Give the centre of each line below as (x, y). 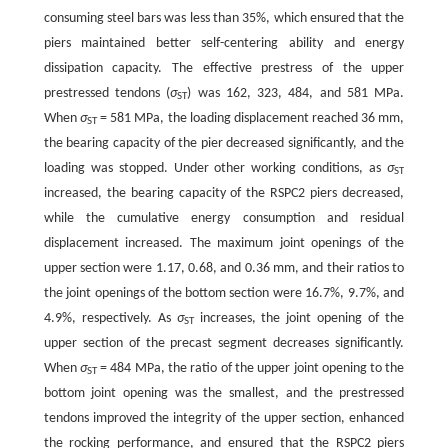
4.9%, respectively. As (110, 318)
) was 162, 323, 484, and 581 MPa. (296, 93)
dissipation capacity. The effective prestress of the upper (224, 68)
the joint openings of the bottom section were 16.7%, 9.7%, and (224, 293)
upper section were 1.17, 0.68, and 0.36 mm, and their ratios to (224, 268)
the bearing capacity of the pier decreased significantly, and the (224, 143)
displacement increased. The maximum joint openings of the (224, 243)
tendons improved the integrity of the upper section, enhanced (224, 418)
